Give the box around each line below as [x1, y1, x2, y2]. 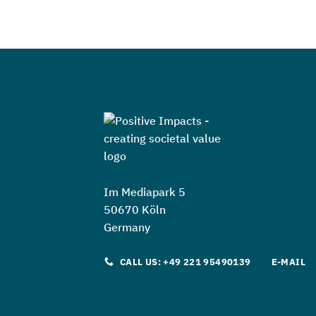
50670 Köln [104, 202, 166, 217]
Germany [104, 219, 150, 234]
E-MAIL [271, 255, 306, 268]
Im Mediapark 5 [104, 184, 186, 199]
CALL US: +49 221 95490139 [119, 255, 251, 268]
